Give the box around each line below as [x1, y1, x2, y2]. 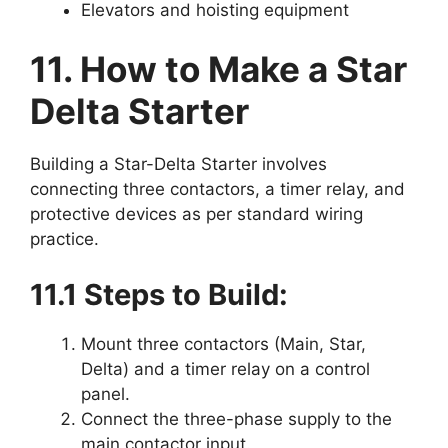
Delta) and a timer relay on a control [81, 358, 370, 379]
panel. [81, 383, 130, 404]
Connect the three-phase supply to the [81, 408, 392, 429]
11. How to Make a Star [30, 48, 407, 91]
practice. [30, 229, 99, 250]
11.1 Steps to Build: [30, 276, 288, 312]
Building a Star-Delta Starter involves [30, 154, 327, 175]
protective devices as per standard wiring [30, 204, 363, 225]
